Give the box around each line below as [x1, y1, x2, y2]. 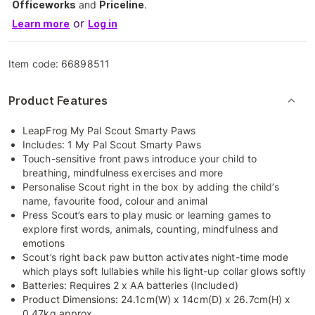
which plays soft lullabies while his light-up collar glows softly [22, 264, 307, 277]
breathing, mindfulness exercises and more [22, 166, 224, 179]
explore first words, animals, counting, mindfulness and [22, 222, 279, 235]
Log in [88, 17, 117, 30]
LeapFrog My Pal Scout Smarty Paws [22, 124, 196, 136]
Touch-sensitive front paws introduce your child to [22, 152, 257, 165]
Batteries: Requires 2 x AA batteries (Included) [22, 278, 238, 291]
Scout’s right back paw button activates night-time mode [22, 250, 289, 263]
